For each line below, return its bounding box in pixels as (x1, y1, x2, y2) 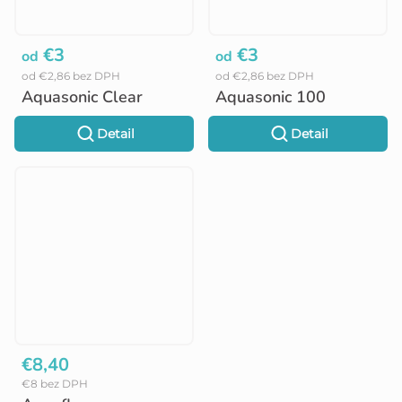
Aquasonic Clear (22, 85, 143, 108)
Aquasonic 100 (215, 85, 326, 108)
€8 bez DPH (22, 376, 88, 390)
